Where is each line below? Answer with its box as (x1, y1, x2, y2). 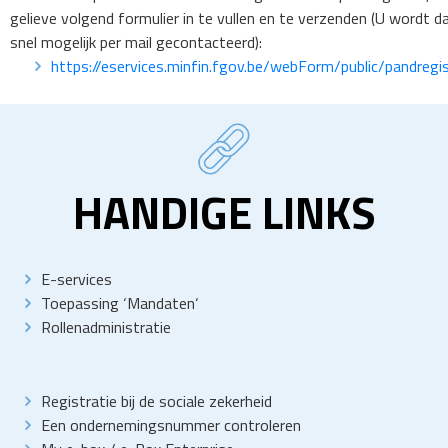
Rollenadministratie (41, 315, 171, 340)
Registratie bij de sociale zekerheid (41, 389, 272, 414)
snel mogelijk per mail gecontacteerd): (10, 30, 262, 55)
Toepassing (41, 291, 123, 316)
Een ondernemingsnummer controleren (41, 413, 301, 438)
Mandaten (127, 291, 195, 316)
